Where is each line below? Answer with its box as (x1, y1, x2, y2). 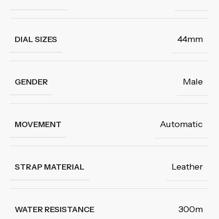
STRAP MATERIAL (15, 162, 85, 172)
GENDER (15, 77, 48, 87)
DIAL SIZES (15, 34, 57, 44)
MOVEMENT (15, 119, 62, 129)
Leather (172, 161, 203, 172)
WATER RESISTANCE (15, 204, 94, 214)
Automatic (160, 119, 203, 130)
